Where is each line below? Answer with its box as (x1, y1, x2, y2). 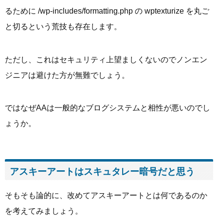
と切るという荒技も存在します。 (5, 22, 122, 31)
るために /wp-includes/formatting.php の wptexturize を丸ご (5, 7, 209, 16)
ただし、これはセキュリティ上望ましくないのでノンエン (5, 55, 207, 64)
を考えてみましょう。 (5, 207, 83, 216)
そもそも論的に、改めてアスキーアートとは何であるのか (5, 191, 207, 200)
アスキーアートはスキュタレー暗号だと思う (10, 166, 195, 177)
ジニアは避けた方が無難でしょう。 (5, 71, 129, 79)
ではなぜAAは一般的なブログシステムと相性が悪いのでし (5, 103, 210, 112)
